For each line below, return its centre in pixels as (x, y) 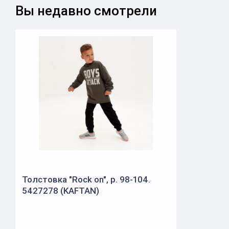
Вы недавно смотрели (86, 11)
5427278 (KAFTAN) (61, 191)
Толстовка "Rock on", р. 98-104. (86, 179)
